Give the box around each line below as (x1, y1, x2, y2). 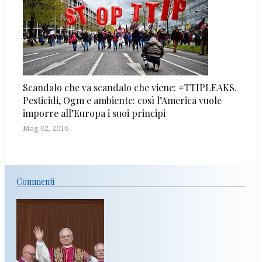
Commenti (16, 176, 54, 188)
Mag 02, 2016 (23, 123, 68, 134)
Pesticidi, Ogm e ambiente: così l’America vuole (23, 94, 222, 107)
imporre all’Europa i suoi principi (23, 107, 166, 120)
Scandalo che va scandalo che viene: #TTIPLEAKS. (23, 81, 237, 94)
